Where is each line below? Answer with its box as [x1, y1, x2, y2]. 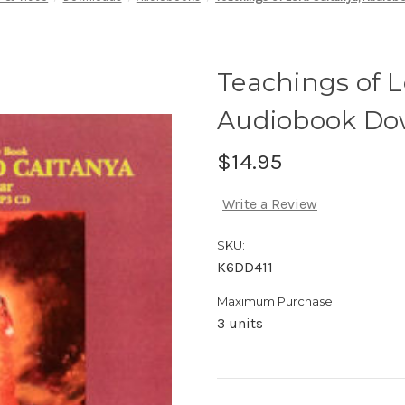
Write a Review [222, 195, 317, 213]
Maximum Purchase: [217, 294, 335, 309]
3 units [217, 315, 263, 333]
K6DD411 [217, 259, 273, 277]
